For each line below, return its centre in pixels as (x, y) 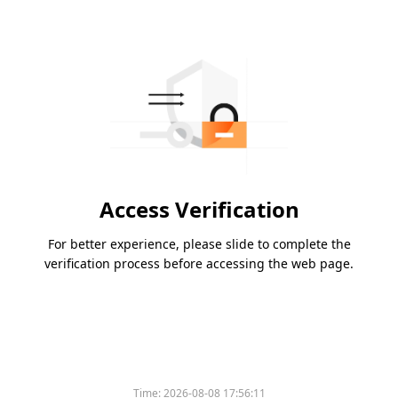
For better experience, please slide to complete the (199, 244)
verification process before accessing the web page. (199, 264)
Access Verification (199, 210)
